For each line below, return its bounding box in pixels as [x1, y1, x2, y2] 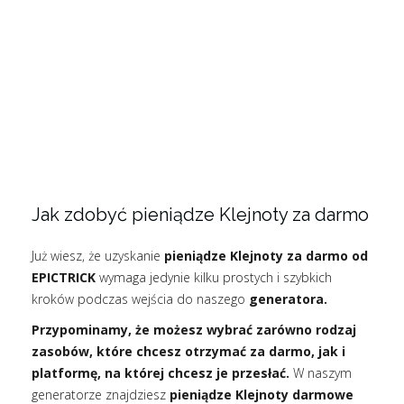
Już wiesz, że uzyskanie [32, 247, 164, 265]
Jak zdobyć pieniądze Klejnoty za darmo [32, 204, 369, 226]
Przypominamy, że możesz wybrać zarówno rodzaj [32, 321, 356, 339]
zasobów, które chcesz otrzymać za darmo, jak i [32, 343, 345, 361]
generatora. [249, 290, 327, 308]
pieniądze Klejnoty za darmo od [164, 247, 368, 265]
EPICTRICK [32, 269, 96, 287]
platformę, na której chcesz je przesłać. [32, 364, 289, 382]
